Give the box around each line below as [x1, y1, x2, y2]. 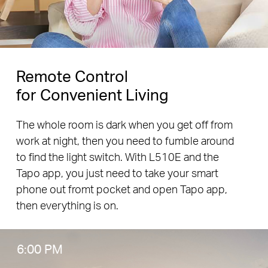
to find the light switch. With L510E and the [16, 149, 219, 163]
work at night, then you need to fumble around [16, 133, 234, 147]
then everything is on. [16, 197, 118, 212]
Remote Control [16, 66, 128, 86]
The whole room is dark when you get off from [16, 117, 233, 131]
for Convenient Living [16, 84, 168, 105]
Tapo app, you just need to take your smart [16, 165, 218, 179]
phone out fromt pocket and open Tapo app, [16, 181, 227, 196]
